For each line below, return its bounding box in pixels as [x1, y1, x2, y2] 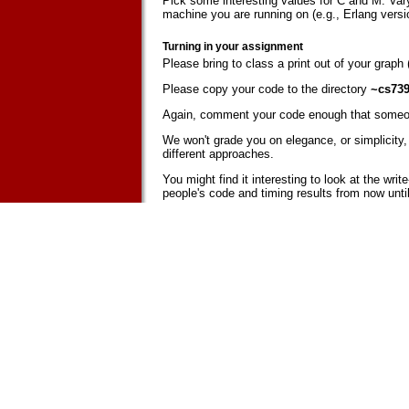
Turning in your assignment [163, 40, 303, 53]
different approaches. [163, 147, 274, 161]
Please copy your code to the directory [163, 82, 371, 96]
